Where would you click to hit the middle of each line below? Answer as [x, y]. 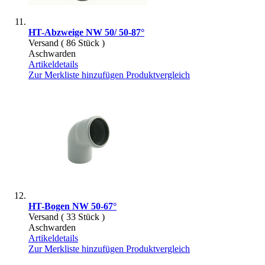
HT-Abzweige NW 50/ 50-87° [86, 32]
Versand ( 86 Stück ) [67, 43]
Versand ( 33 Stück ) [67, 216]
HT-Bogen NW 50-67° [72, 206]
